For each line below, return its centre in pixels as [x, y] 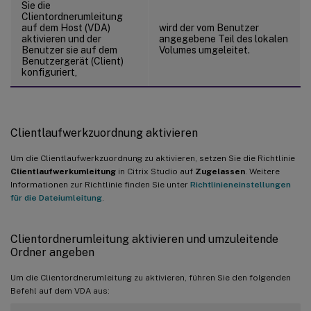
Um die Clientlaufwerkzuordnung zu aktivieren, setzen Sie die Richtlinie [153, 158]
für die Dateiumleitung [56, 197]
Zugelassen [220, 171]
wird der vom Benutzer [209, 27]
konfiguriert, [49, 72]
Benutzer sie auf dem [69, 50]
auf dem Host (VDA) [66, 27]
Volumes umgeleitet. [204, 50]
